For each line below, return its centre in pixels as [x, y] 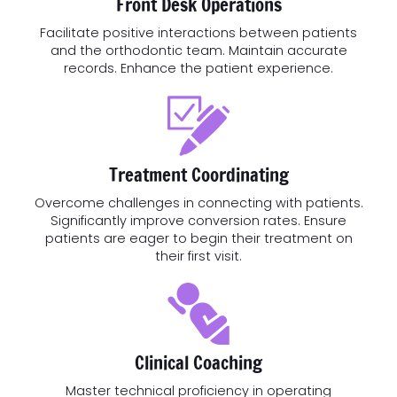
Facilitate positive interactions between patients [198, 32]
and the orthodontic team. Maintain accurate [198, 50]
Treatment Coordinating [198, 174]
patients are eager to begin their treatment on [198, 238]
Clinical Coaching [198, 362]
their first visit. [198, 256]
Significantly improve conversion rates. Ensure [198, 220]
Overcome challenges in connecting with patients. [198, 202]
